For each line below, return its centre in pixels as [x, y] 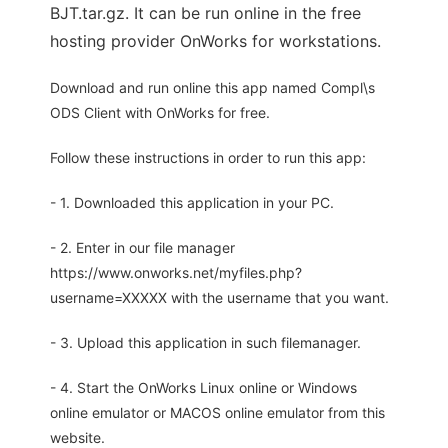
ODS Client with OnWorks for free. [160, 113]
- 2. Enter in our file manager [142, 248]
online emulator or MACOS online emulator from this [217, 413]
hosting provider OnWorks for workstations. [215, 41]
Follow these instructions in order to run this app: [208, 158]
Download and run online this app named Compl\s [212, 88]
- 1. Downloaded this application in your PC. [192, 203]
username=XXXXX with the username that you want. [219, 298]
